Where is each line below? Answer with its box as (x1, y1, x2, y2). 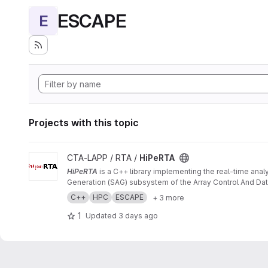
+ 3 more (153, 193, 184, 202)
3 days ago (118, 211, 158, 220)
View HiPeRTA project (28, 153, 115, 163)
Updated (86, 211, 118, 220)
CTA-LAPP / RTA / (67, 153, 139, 163)
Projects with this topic (29, 117, 139, 129)
